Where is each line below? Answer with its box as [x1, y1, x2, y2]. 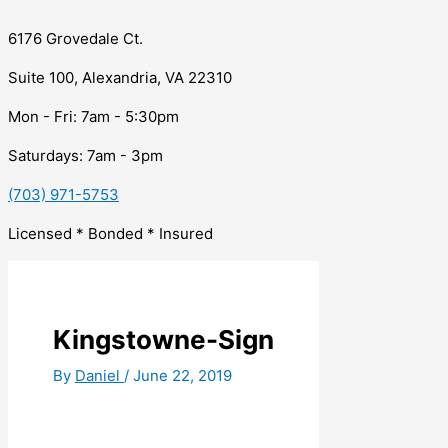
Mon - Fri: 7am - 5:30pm [8, 107, 179, 126]
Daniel [75, 365, 124, 385]
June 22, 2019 [133, 365, 232, 385]
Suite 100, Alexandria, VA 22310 [8, 68, 232, 87]
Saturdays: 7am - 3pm [8, 146, 163, 165]
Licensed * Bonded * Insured [8, 224, 213, 243]
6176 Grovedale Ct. [8, 29, 143, 48]
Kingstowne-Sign [53, 323, 274, 355]
